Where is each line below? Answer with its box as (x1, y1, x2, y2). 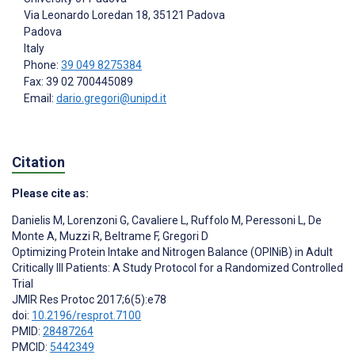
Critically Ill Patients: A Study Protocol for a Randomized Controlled (12, 261, 343, 275)
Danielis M (12, 214, 63, 227)
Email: (24, 92, 56, 105)
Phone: (24, 59, 61, 72)
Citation (12, 154, 65, 171)
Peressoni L (243, 214, 303, 227)
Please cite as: (12, 187, 89, 200)
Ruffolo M (189, 214, 241, 227)
